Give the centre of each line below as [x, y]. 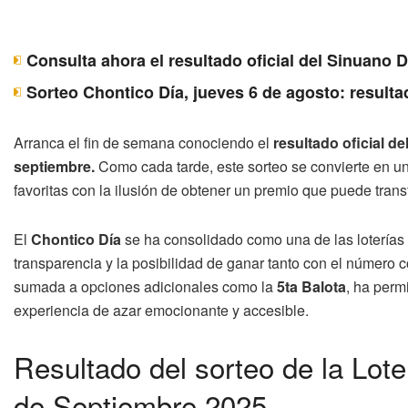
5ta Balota [311, 286]
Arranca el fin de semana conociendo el [143, 142]
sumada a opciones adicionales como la [145, 286]
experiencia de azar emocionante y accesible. [161, 310]
